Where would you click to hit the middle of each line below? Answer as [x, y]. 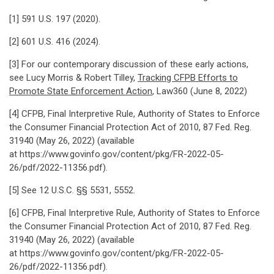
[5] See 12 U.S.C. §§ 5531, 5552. [72, 190]
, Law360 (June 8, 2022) [200, 91]
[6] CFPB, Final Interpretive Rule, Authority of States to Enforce [135, 213]
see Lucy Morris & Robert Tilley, [73, 78]
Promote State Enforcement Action [81, 91]
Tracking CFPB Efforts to [188, 78]
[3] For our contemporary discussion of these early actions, [129, 64]
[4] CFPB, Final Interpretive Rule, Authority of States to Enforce [135, 114]
